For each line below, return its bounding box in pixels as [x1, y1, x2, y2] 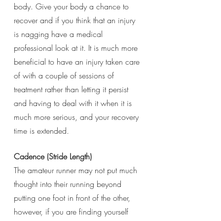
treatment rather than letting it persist [14, 83, 131, 95]
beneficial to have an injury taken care [14, 56, 142, 67]
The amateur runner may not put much [14, 164, 140, 176]
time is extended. [14, 125, 72, 136]
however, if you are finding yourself [14, 206, 131, 217]
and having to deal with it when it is [14, 97, 134, 109]
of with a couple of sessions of [14, 70, 116, 81]
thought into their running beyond [14, 178, 124, 189]
